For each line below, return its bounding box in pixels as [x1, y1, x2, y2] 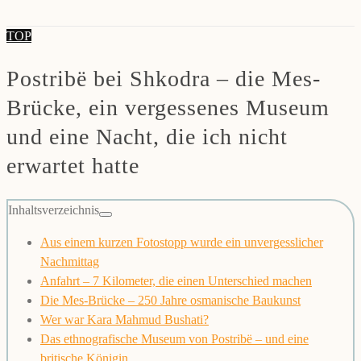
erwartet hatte [6, 153, 139, 179]
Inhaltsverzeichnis [8, 203, 99, 218]
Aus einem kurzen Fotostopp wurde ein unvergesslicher [40, 235, 323, 250]
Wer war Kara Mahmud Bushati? [40, 313, 209, 327]
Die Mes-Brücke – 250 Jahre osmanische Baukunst [40, 293, 301, 308]
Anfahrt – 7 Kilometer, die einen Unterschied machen [40, 274, 312, 288]
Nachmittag [40, 255, 99, 269]
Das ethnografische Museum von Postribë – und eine [40, 332, 309, 346]
